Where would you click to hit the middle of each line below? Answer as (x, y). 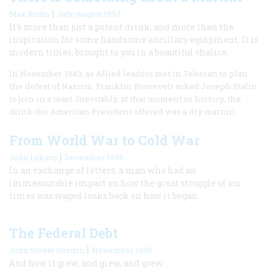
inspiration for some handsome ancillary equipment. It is (134, 39)
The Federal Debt (64, 233)
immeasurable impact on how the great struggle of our (125, 183)
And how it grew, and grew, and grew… (88, 263)
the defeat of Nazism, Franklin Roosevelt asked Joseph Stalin (133, 86)
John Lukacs (33, 157)
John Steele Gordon (47, 250)
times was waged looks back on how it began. (104, 195)
